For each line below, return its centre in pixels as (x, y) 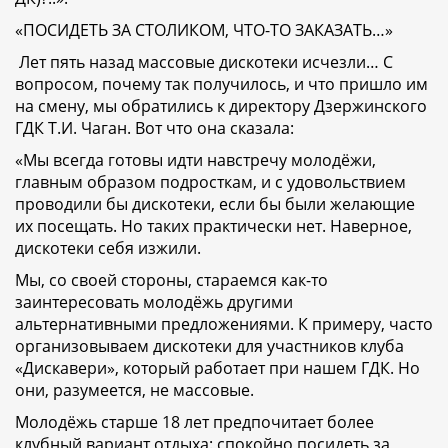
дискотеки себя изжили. (110, 248)
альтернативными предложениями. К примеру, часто (224, 324)
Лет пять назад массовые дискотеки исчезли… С (204, 62)
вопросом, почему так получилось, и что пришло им (221, 84)
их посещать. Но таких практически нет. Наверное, (213, 226)
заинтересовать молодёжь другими (154, 302)
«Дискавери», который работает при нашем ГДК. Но (217, 368)
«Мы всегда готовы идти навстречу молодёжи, (195, 160)
